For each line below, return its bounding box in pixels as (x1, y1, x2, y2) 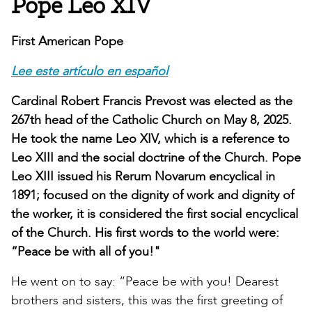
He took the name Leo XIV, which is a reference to (11, 130, 290, 148)
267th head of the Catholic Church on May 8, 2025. (11, 111, 292, 129)
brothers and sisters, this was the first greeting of (11, 291, 283, 309)
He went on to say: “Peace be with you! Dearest (11, 272, 279, 290)
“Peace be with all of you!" (11, 242, 160, 260)
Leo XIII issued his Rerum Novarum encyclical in (11, 167, 275, 185)
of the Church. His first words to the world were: (11, 224, 279, 242)
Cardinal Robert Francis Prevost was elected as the (11, 92, 292, 110)
